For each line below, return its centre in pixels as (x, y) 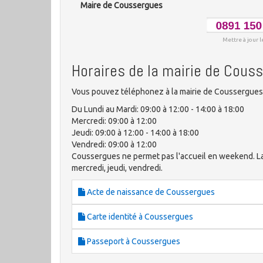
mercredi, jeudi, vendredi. (117, 168)
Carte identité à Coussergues (139, 217)
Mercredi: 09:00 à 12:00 (114, 121)
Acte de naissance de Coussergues (150, 192)
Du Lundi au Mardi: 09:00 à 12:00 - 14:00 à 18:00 (158, 109)
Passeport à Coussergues (133, 242)
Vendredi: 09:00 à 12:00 (114, 145)
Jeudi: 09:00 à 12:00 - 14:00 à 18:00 (135, 133)
